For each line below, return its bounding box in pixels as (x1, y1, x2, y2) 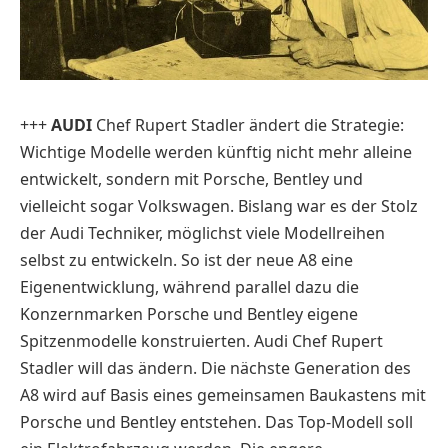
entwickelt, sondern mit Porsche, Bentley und (20, 168, 363, 190)
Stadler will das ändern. (20, 357, 201, 379)
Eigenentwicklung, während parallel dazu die (20, 276, 359, 298)
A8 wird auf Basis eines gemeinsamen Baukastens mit (20, 384, 426, 406)
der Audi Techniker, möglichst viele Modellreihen (20, 222, 385, 244)
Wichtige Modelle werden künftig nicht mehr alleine (20, 141, 412, 163)
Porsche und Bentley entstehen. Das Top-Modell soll (20, 411, 413, 433)
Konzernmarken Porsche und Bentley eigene (20, 303, 358, 325)
